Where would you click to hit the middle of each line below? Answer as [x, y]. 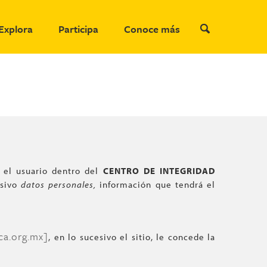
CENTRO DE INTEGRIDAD [159, 171]
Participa [78, 29]
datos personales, [60, 184]
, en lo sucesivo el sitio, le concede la [132, 237]
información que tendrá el [158, 184]
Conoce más [152, 29]
